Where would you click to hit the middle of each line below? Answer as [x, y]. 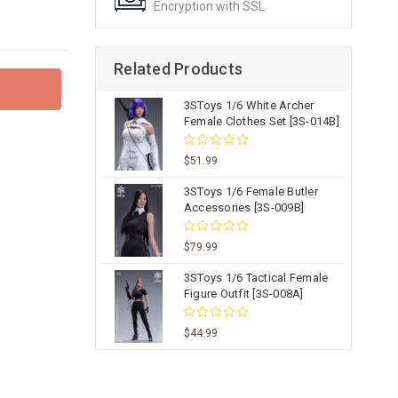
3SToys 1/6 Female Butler [251, 191]
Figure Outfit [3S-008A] [243, 293]
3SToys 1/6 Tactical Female [256, 277]
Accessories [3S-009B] [244, 207]
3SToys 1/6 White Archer [249, 105]
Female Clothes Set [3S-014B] [261, 121]
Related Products [178, 69]
